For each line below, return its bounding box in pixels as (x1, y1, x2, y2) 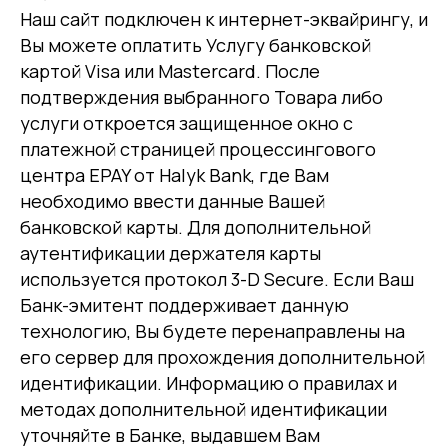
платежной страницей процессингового (20, 137, 376, 161)
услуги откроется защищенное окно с (20, 111, 353, 135)
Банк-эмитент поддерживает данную (20, 293, 349, 317)
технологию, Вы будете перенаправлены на (20, 319, 405, 343)
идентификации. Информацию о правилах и (20, 371, 397, 395)
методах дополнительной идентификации (20, 397, 387, 421)
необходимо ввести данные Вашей (20, 189, 325, 213)
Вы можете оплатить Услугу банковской (20, 33, 371, 57)
